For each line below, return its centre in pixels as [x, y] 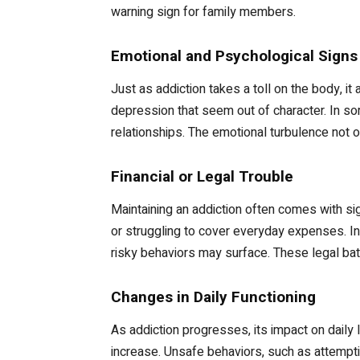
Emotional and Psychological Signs [234, 55]
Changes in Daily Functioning [213, 297]
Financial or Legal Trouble [202, 176]
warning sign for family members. [203, 12]
